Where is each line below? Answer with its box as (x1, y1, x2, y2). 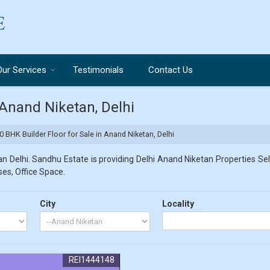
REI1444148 (68, 255, 115, 265)
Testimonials (73, 64, 124, 75)
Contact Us (148, 64, 193, 75)
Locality (162, 199, 195, 209)
